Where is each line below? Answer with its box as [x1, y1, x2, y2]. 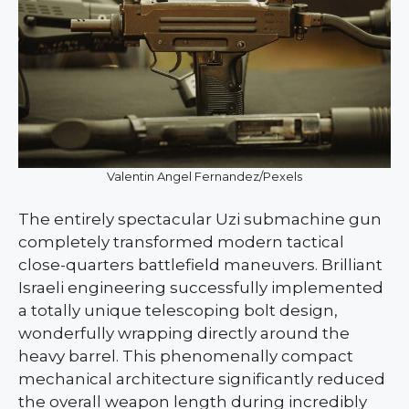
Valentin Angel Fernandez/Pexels [107, 168, 302, 184]
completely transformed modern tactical [18, 232, 344, 251]
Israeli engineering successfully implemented [18, 278, 383, 297]
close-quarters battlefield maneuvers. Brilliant [18, 255, 383, 274]
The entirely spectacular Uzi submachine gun [18, 209, 382, 228]
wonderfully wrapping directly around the [18, 323, 350, 342]
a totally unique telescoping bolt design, [18, 300, 338, 320]
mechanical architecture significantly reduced [18, 369, 385, 388]
